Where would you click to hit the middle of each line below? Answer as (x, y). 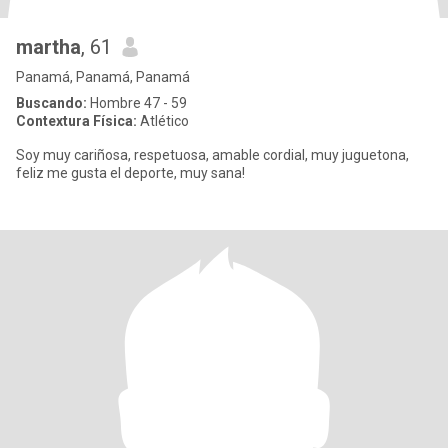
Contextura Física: (76, 121)
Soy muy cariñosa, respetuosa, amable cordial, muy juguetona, (212, 155)
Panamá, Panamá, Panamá (103, 77)
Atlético (163, 121)
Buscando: (51, 103)
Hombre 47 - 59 (137, 103)
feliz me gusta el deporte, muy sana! (130, 173)
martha (48, 47)
